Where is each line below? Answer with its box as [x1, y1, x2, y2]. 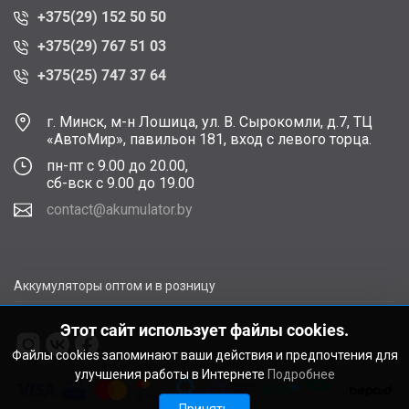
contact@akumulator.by [47, 200, 193, 218]
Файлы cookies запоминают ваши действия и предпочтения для [11, 348, 398, 362]
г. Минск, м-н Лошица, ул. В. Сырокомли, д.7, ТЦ [47, 112, 372, 131]
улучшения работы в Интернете [74, 367, 267, 382]
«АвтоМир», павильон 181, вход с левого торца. [47, 130, 372, 148]
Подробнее [267, 367, 335, 382]
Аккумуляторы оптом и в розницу [14, 278, 215, 293]
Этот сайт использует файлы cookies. [60, 320, 349, 340]
